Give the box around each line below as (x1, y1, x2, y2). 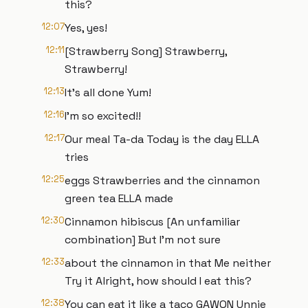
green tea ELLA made (65, 191, 173, 206)
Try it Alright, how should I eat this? (65, 274, 252, 288)
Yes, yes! (65, 21, 107, 35)
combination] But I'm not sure (65, 232, 221, 247)
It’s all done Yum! (65, 85, 151, 100)
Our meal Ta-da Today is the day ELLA (65, 132, 259, 146)
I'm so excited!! (65, 109, 141, 123)
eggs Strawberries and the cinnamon (65, 173, 260, 188)
